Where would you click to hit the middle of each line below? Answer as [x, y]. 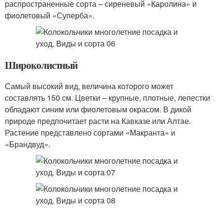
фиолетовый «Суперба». [50, 15]
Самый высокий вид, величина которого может [89, 86]
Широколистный [41, 65]
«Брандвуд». [28, 144]
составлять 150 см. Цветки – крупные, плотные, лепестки [108, 98]
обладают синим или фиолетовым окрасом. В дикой [98, 109]
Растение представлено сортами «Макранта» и [90, 132]
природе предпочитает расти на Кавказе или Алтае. [98, 121]
